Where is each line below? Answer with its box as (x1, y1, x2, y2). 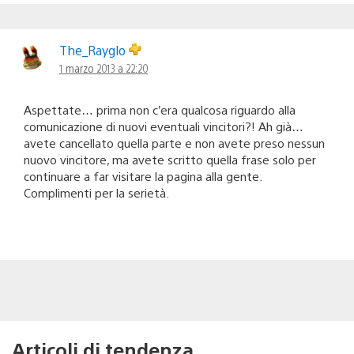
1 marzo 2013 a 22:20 (59, 60, 148, 75)
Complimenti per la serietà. (24, 184, 169, 200)
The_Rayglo (59, 41, 129, 58)
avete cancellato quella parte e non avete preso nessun (24, 134, 325, 150)
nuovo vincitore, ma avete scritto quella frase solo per (24, 151, 316, 167)
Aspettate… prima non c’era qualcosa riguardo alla (24, 101, 296, 117)
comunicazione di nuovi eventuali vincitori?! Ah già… (24, 118, 303, 134)
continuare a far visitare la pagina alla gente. (24, 168, 262, 183)
